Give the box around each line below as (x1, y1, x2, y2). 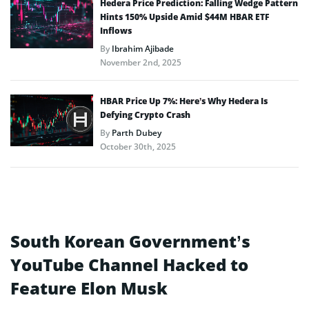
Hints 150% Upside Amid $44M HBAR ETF (100, 10, 269, 23)
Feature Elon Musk (10, 276, 168, 299)
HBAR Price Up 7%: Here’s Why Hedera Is (100, 94, 268, 107)
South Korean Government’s (10, 229, 250, 252)
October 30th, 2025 (100, 140, 176, 152)
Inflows (100, 24, 132, 37)
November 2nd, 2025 (100, 56, 181, 68)
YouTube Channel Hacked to (10, 252, 248, 276)
